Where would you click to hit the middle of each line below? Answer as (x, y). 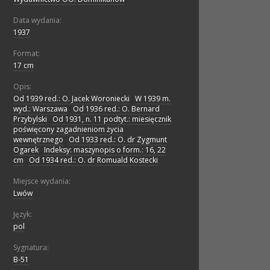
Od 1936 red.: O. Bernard (116, 109)
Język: (23, 215)
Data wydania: (37, 20)
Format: (27, 54)
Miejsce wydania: (42, 181)
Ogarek (26, 150)
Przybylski (30, 119)
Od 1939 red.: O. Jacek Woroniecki (71, 99)
